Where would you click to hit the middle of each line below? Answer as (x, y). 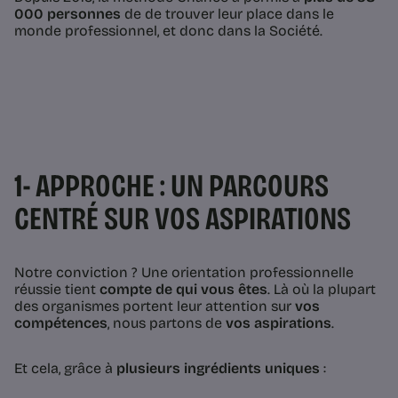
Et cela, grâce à (65, 368)
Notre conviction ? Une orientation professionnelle (184, 272)
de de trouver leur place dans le (227, 13)
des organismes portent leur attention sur (155, 306)
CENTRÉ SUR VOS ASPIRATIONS (183, 219)
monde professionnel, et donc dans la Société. (168, 30)
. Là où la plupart (322, 289)
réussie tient (57, 289)
